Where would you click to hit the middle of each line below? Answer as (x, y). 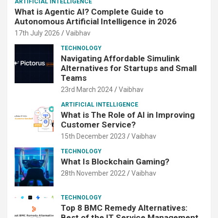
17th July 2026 (37, 33)
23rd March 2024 (87, 90)
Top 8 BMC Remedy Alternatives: (124, 208)
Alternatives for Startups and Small (129, 68)
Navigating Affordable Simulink (120, 59)
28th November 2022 (93, 173)
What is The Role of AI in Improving (128, 115)
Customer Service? (98, 125)
